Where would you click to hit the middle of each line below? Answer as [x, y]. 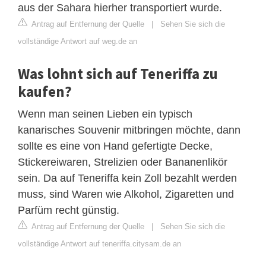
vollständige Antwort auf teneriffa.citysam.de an [99, 243]
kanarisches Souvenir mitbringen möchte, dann [129, 130]
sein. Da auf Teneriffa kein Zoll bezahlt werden [127, 178]
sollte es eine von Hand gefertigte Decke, [115, 146]
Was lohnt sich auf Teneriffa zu [118, 73]
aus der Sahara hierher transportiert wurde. [120, 7]
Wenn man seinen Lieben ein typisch [105, 114]
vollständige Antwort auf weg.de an [77, 41]
